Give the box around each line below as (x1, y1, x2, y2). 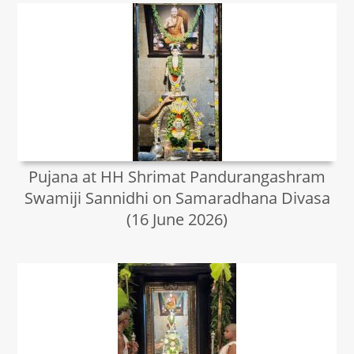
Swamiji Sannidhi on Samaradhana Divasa (24, 187, 330, 209)
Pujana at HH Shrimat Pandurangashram (28, 166, 326, 187)
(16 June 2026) (126, 209, 228, 230)
